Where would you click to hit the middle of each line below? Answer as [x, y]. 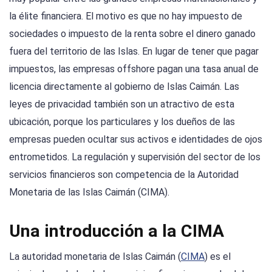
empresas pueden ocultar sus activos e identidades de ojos [136, 139]
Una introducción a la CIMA [117, 231]
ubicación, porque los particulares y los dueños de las [122, 122]
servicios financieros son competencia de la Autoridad [124, 175]
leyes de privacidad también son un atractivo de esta [122, 104]
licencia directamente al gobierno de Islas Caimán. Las [124, 87]
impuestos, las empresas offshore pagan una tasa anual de [134, 69]
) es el [218, 257]
